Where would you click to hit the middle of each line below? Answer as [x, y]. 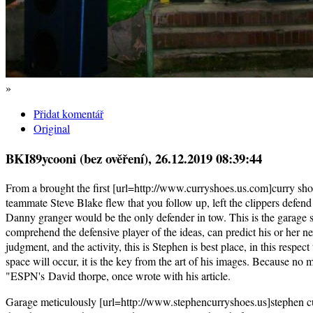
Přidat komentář [68, 113]
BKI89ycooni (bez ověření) [77, 158]
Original [52, 128]
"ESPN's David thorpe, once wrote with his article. [118, 276]
